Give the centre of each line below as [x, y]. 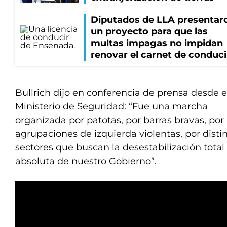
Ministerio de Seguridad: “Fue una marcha [111, 106]
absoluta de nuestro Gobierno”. [86, 161]
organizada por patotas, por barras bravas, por [120, 120]
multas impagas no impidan [157, 43]
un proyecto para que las [149, 31]
